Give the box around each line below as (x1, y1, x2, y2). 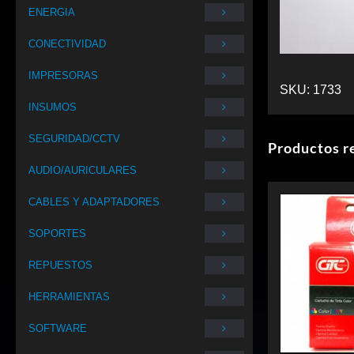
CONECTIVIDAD (28, 38, 106, 50)
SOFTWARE (28, 322, 87, 334)
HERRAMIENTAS (28, 291, 110, 303)
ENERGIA (28, 6, 75, 18)
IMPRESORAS (28, 70, 98, 81)
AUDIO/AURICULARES (28, 164, 137, 176)
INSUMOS (28, 101, 77, 113)
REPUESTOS (28, 259, 92, 271)
